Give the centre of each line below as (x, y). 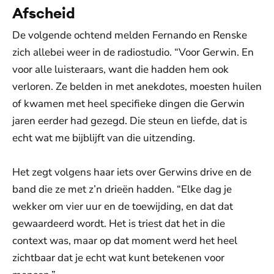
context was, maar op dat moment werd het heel (125, 240)
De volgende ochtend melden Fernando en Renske (130, 35)
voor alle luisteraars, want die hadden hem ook (120, 69)
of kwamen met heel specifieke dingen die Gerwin (128, 103)
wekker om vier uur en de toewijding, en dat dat (123, 206)
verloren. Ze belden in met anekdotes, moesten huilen (137, 86)
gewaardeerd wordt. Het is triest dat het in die (119, 223)
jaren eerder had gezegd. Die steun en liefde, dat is (130, 120)
